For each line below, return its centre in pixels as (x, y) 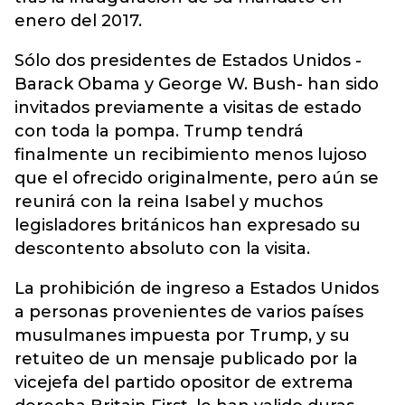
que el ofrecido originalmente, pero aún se (197, 178)
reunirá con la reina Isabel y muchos (169, 202)
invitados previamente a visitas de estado (188, 108)
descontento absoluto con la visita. (162, 249)
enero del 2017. (78, 21)
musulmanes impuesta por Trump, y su (182, 335)
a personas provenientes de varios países (189, 312)
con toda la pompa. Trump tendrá (159, 131)
